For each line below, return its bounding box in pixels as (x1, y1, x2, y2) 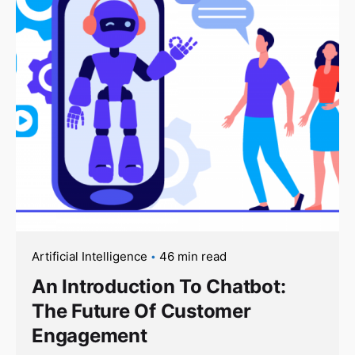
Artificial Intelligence (32, 248, 147, 264)
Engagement (32, 323, 147, 347)
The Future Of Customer (32, 299, 251, 323)
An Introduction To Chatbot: (32, 274, 286, 298)
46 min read (159, 248, 227, 264)
